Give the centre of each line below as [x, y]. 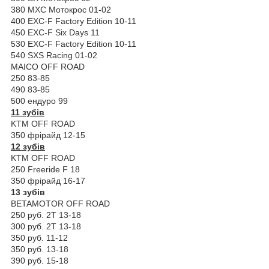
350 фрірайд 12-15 [48, 135]
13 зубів [28, 192]
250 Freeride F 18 [45, 169]
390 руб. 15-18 [40, 260]
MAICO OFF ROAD [48, 66]
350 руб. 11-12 [39, 237]
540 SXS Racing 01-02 [54, 55]
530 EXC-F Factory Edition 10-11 [74, 44]
